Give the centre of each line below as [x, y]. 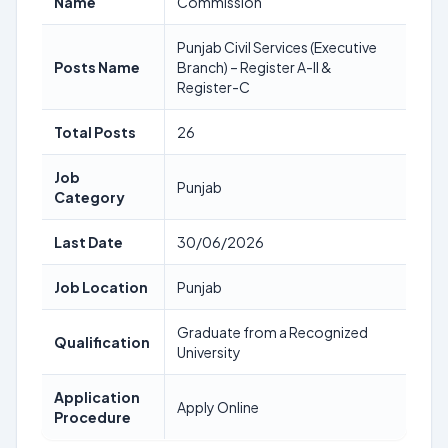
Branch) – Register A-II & [254, 67]
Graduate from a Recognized [272, 332]
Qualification [102, 342]
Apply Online [218, 407]
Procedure [92, 417]
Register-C [213, 87]
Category [89, 197]
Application [97, 397]
